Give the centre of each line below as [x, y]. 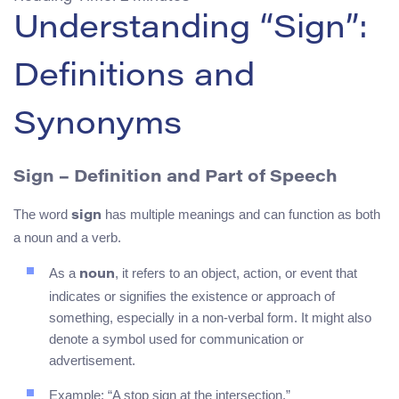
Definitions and [134, 78]
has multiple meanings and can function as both [241, 215]
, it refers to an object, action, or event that [236, 273]
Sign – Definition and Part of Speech [175, 177]
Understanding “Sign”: [191, 30]
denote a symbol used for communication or [176, 339]
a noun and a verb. [67, 238]
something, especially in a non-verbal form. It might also [210, 318]
